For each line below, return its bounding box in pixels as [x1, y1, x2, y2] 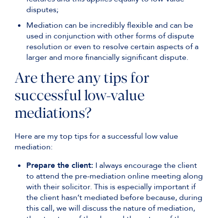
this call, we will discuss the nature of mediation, [26, 203, 195, 214]
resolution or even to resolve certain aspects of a [26, 41, 199, 52]
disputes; [26, 4, 58, 15]
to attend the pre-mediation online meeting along [26, 171, 203, 182]
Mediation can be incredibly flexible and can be [26, 20, 193, 31]
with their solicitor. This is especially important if [26, 182, 196, 192]
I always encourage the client [93, 160, 197, 171]
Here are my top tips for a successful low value [15, 131, 178, 142]
